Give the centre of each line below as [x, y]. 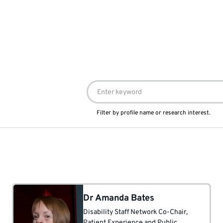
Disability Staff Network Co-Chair [135, 212]
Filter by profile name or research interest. [153, 113]
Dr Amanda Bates [119, 198]
